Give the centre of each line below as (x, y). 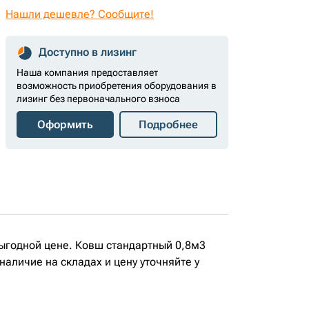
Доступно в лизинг (87, 52)
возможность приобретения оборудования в (116, 86)
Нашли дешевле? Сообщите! (79, 14)
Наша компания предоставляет (87, 72)
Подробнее (169, 124)
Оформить (66, 124)
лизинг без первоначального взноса (98, 99)
